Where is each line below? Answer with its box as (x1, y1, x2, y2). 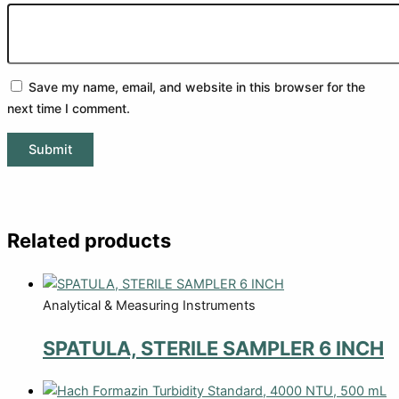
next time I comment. (7, 101, 130, 117)
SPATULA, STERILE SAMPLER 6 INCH (43, 336, 384, 360)
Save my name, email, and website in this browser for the (28, 79, 365, 95)
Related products (7, 229, 171, 253)
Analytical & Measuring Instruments (43, 297, 256, 313)
